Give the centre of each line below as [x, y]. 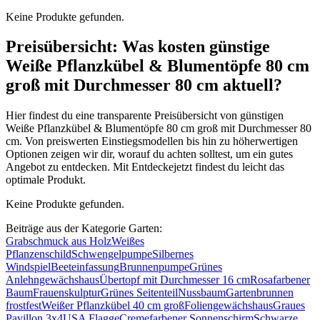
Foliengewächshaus [229, 306]
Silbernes [173, 254]
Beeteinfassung [85, 267]
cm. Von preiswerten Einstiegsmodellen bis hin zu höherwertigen [152, 141]
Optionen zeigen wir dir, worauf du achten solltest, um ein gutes [149, 154]
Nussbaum [202, 293]
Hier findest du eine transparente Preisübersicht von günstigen [145, 116]
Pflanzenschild [39, 254]
